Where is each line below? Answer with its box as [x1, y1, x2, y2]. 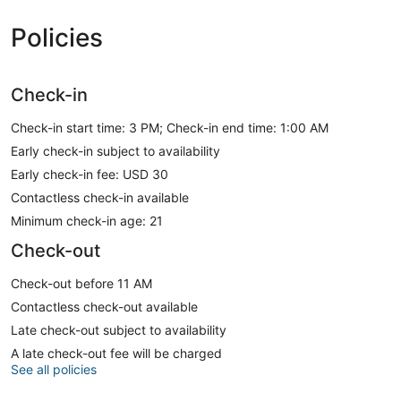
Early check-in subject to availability [11, 142, 220, 158]
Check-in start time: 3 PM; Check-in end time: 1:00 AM [11, 119, 328, 135]
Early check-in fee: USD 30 [11, 166, 168, 182]
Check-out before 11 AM [11, 275, 152, 291]
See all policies [11, 361, 97, 377]
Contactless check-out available [11, 298, 198, 314]
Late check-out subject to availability [11, 321, 226, 337]
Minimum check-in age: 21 [11, 212, 163, 228]
